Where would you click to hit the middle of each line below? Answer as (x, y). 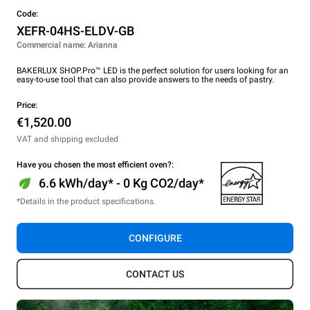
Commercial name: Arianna (67, 45)
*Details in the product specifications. (86, 201)
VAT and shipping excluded (67, 139)
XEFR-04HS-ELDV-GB (75, 30)
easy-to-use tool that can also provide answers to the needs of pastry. (145, 79)
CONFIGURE (155, 238)
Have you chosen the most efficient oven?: (95, 164)
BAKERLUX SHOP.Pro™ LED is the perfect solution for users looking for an (153, 70)
